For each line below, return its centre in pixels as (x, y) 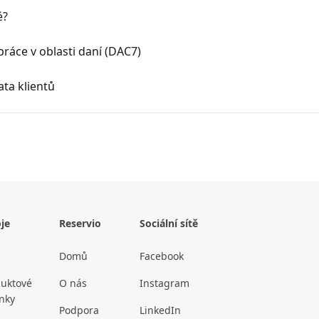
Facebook (162, 256)
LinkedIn (160, 310)
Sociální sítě (169, 224)
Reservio (80, 224)
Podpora (79, 310)
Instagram (164, 283)
